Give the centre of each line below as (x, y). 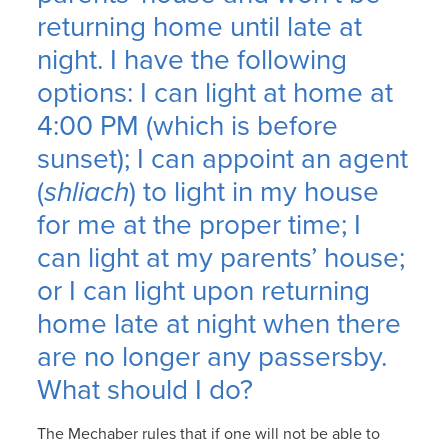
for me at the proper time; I (199, 224)
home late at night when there (219, 323)
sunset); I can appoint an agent (223, 158)
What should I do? (145, 389)
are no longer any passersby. (212, 356)
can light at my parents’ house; (221, 257)
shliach (87, 191)
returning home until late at (200, 26)
